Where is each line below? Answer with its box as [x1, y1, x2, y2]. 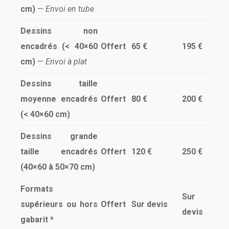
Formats [20, 184, 53, 194]
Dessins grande [20, 131, 98, 141]
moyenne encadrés [20, 94, 98, 104]
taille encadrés [20, 147, 98, 156]
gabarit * [20, 215, 54, 224]
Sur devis [131, 199, 168, 209]
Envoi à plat [45, 57, 87, 66]
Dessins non [20, 26, 98, 36]
